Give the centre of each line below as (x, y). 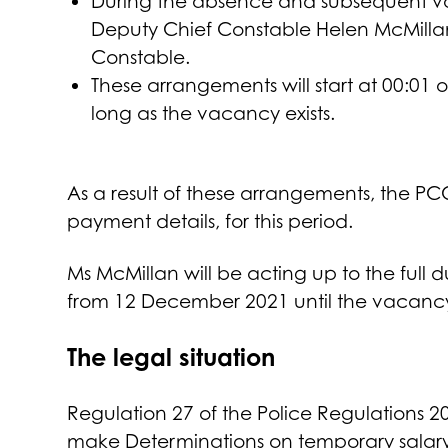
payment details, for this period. (210, 221)
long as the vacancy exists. (213, 113)
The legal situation (171, 357)
